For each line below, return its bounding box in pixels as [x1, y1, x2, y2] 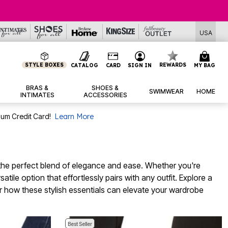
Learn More [54, 112, 94, 122]
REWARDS [159, 62, 187, 68]
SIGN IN [128, 62, 152, 69]
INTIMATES [20, 91, 54, 99]
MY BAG [193, 62, 215, 69]
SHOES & [92, 84, 119, 92]
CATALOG [70, 62, 98, 69]
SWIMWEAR [149, 88, 184, 96]
